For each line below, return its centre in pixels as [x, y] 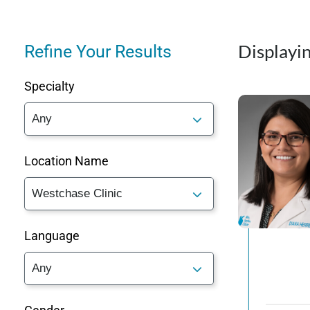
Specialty [49, 86]
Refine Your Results [98, 52]
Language [52, 236]
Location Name [66, 161]
